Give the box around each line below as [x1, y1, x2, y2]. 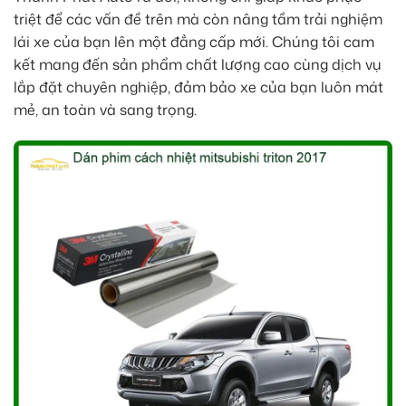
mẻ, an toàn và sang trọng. [14, 100, 197, 121]
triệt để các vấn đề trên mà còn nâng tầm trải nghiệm [14, 9, 382, 30]
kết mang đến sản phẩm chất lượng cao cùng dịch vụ [14, 54, 382, 75]
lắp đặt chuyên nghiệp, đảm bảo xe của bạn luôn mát [14, 77, 383, 98]
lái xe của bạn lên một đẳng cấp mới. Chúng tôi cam [14, 32, 374, 53]
